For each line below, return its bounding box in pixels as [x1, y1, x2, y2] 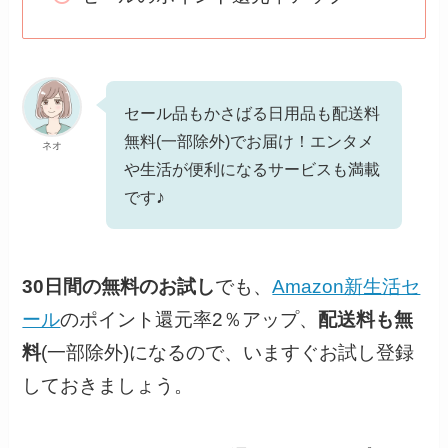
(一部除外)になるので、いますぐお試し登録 [41, 342, 415, 364]
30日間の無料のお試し [22, 276, 216, 298]
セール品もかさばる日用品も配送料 [124, 103, 381, 122]
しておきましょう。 [22, 375, 194, 397]
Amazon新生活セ [272, 276, 421, 298]
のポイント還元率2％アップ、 [60, 309, 319, 331]
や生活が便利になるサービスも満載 [124, 159, 381, 178]
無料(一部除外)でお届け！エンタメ [124, 131, 375, 150]
